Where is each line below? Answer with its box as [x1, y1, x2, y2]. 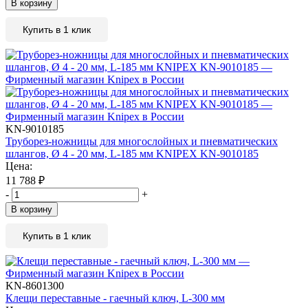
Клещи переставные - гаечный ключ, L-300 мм [5, 292, 225, 305]
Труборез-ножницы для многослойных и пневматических [5, 135, 278, 148]
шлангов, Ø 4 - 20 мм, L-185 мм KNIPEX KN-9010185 [5, 148, 258, 160]
